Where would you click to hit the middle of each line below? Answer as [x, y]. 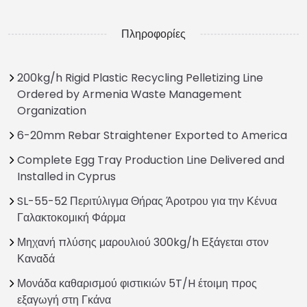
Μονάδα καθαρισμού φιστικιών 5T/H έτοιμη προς [137, 283]
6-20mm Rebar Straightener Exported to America [152, 135]
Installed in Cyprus [66, 176]
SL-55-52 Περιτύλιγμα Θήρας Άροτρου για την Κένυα [147, 201]
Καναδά [36, 258]
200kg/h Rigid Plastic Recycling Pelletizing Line [140, 77]
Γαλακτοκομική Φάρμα [71, 217]
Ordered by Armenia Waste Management [130, 94]
